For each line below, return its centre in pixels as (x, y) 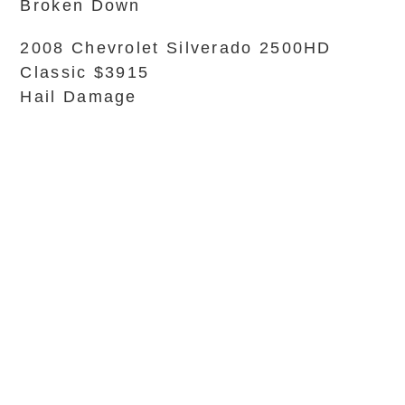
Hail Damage (79, 97)
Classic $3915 (85, 72)
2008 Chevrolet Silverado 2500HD (176, 48)
